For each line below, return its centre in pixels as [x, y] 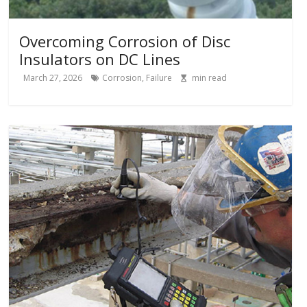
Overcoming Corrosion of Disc [125, 41]
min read [210, 78]
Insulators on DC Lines [100, 59]
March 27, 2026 [53, 78]
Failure [159, 78]
